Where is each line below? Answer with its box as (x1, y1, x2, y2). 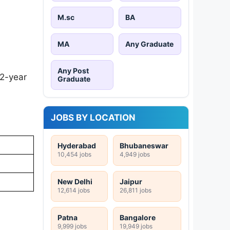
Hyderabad (57, 141, 96, 150)
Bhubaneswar (120, 141, 168, 150)
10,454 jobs (57, 150, 91, 158)
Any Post (57, 66, 89, 75)
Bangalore (120, 213, 156, 222)
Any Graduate (125, 39, 174, 48)
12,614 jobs (57, 186, 90, 194)
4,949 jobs (120, 150, 150, 158)
